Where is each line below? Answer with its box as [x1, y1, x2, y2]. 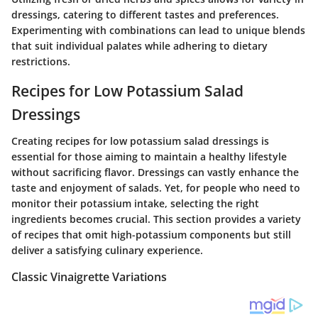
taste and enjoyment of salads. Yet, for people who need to [11, 181, 300, 195]
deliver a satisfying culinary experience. [11, 243, 203, 258]
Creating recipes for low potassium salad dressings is [11, 134, 269, 148]
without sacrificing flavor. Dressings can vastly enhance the [11, 165, 299, 180]
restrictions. [11, 54, 70, 68]
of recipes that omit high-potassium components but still [11, 228, 291, 242]
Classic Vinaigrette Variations [11, 269, 167, 285]
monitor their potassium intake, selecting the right [11, 197, 259, 211]
